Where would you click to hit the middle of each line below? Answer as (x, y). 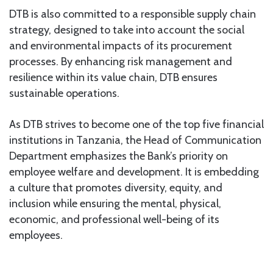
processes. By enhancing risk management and (121, 62)
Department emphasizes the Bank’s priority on (119, 156)
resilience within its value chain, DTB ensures (113, 78)
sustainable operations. (64, 94)
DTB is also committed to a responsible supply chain (133, 14)
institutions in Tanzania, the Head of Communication (135, 140)
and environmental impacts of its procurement (121, 46)
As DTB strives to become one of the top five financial (136, 125)
